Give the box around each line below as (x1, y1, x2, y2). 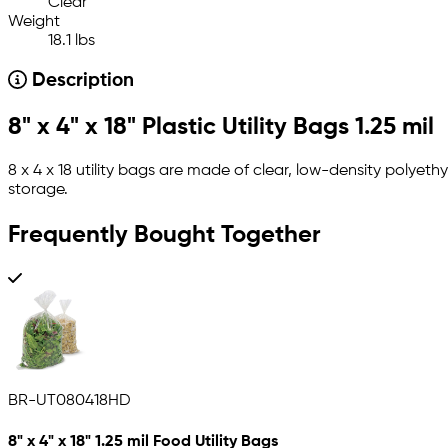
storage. (8, 182, 68, 199)
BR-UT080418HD (8, 392, 131, 409)
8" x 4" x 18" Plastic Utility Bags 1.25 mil (8, 115, 434, 140)
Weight (8, 14, 60, 31)
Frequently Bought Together (8, 222, 321, 247)
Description (26, 72, 134, 91)
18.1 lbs (48, 33, 95, 50)
